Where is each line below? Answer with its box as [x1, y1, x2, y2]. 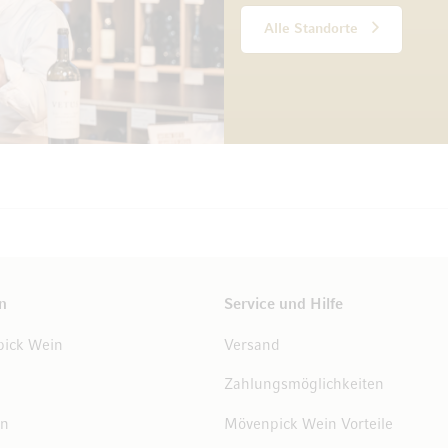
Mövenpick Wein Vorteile [224, 417, 393, 432]
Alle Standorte [264, 22, 358, 36]
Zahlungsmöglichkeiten [224, 378, 384, 393]
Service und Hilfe [224, 298, 343, 313]
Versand [224, 338, 280, 353]
